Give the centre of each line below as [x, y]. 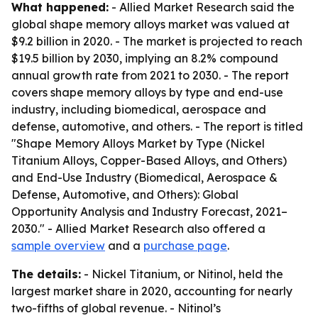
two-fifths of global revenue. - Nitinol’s [116, 308]
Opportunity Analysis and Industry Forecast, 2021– [149, 212]
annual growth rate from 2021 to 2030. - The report [150, 75]
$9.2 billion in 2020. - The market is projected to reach [157, 41]
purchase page [185, 246]
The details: [46, 274]
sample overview [58, 246]
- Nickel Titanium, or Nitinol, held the [182, 274]
